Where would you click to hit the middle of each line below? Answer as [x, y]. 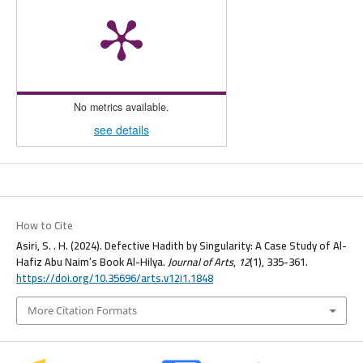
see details [121, 130]
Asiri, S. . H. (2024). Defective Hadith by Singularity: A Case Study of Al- [181, 246]
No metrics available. [121, 107]
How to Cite [44, 226]
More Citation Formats [82, 311]
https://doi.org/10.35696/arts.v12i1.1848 [114, 278]
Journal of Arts [200, 262]
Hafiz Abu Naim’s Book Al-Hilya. [92, 262]
